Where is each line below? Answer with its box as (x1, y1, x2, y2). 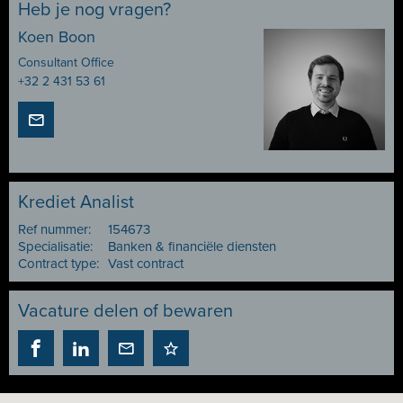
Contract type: (18, 255, 99, 272)
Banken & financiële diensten (108, 238, 276, 255)
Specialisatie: (18, 238, 93, 255)
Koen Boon (18, 27, 95, 47)
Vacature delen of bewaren (18, 300, 233, 322)
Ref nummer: (18, 221, 91, 237)
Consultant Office (18, 55, 114, 70)
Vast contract (108, 255, 184, 272)
